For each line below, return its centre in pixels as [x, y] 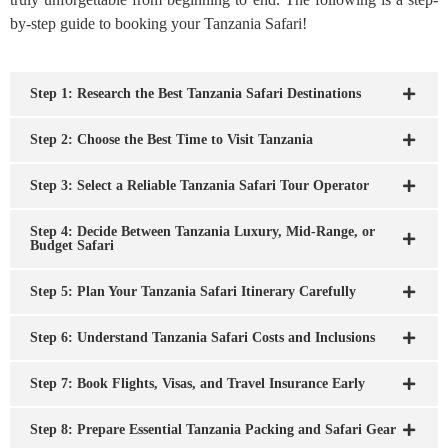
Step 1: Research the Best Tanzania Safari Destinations [195, 93]
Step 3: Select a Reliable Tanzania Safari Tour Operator [199, 185]
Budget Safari [72, 245]
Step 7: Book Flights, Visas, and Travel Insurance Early [197, 383]
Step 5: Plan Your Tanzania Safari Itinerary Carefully [193, 291]
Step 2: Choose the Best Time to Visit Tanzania [171, 139]
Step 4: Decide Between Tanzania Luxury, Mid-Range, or [202, 231]
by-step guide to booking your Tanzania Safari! [158, 23]
